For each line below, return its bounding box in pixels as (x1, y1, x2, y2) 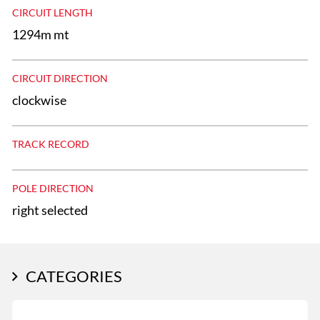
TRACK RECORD (12, 137, 89, 150)
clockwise (12, 92, 66, 109)
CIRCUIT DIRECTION (12, 71, 108, 84)
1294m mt (12, 26, 69, 43)
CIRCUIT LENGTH (12, 6, 93, 19)
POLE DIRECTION (12, 181, 94, 194)
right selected (12, 201, 88, 218)
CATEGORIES (26, 266, 122, 286)
